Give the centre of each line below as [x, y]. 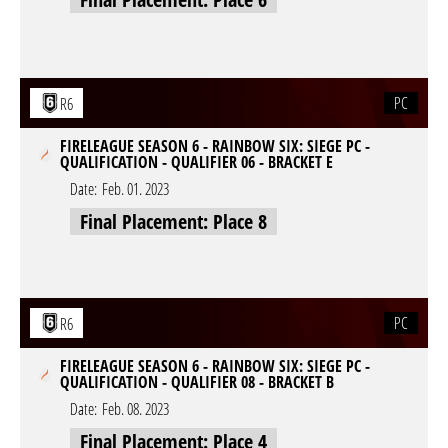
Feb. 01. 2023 [135, 189]
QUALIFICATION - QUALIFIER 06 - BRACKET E [196, 162]
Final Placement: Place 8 [173, 221]
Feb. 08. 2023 [135, 409]
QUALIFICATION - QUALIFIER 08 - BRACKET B [197, 382]
